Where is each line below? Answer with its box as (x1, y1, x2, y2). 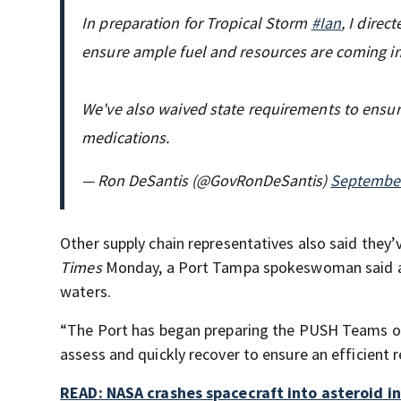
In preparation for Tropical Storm (81, 13, 311, 33)
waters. (60, 281, 111, 302)
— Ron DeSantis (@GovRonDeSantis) (81, 170, 331, 191)
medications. (81, 127, 170, 148)
